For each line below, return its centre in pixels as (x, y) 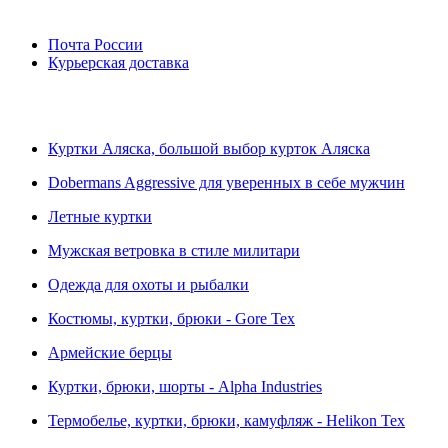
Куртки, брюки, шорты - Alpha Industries (185, 386)
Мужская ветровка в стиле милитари (174, 250)
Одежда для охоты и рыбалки (148, 284)
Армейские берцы (110, 352)
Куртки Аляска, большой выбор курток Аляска (209, 148)
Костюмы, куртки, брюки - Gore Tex (171, 318)
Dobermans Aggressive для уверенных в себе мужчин (226, 182)
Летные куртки (100, 216)
